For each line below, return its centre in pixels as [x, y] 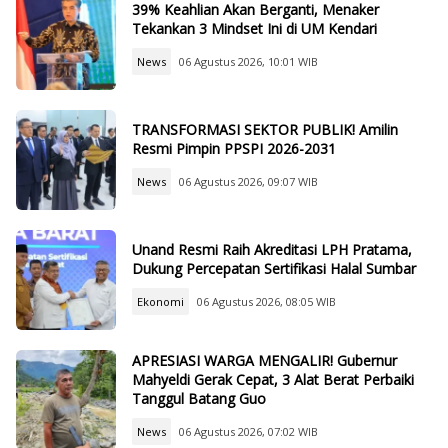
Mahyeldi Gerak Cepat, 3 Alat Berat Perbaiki [273, 379]
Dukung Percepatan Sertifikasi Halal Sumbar [274, 269]
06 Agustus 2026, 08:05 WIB [266, 302]
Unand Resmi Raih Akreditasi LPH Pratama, [272, 250]
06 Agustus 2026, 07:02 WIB [248, 431]
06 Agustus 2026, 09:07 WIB [248, 182]
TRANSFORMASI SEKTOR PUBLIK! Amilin [265, 130]
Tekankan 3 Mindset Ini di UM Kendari [254, 29]
